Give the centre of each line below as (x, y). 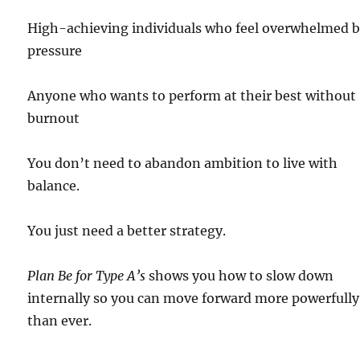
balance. (54, 186)
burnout (54, 119)
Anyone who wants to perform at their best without (192, 96)
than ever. (60, 321)
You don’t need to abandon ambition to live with (183, 164)
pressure (55, 51)
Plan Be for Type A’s (87, 276)
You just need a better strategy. (127, 231)
